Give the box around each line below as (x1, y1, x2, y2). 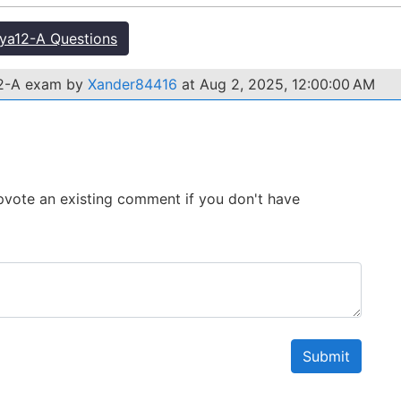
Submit (303, 347, 350, 365)
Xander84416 (88, 75, 177, 93)
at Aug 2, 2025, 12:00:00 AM (177, 75, 375, 93)
